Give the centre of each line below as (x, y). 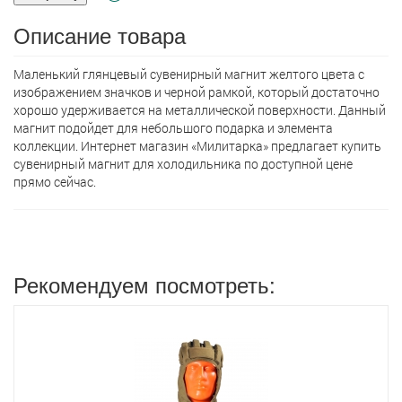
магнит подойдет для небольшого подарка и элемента (173, 128)
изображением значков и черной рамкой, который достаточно (197, 92)
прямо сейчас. (55, 182)
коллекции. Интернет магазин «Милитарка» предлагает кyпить (197, 146)
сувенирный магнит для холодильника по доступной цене (183, 164)
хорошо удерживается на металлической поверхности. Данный (200, 110)
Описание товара (100, 35)
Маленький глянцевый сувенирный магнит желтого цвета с (189, 74)
